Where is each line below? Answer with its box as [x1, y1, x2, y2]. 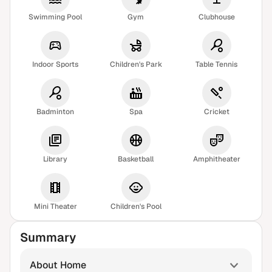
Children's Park [109, 59, 162, 70]
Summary [20, 229, 76, 246]
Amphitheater [192, 154, 240, 165]
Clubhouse [198, 12, 235, 22]
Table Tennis [195, 59, 238, 70]
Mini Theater [33, 202, 77, 212]
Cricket [203, 107, 229, 117]
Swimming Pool [29, 12, 83, 22]
